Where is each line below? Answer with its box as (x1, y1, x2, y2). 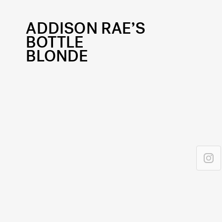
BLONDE (26, 46, 88, 67)
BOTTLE (26, 32, 84, 53)
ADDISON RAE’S (26, 18, 145, 39)
